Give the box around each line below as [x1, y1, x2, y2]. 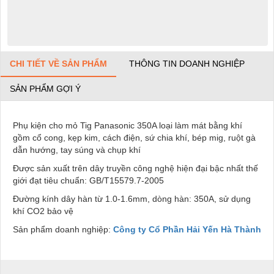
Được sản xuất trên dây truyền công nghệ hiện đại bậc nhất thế [13, 163, 258, 174]
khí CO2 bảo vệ [13, 206, 73, 217]
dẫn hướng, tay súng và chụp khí [13, 145, 141, 155]
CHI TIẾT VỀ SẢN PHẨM [10, 59, 107, 69]
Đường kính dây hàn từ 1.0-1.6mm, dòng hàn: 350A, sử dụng [13, 194, 251, 204]
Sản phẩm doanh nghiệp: [13, 224, 113, 235]
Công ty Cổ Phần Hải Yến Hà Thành [113, 224, 261, 235]
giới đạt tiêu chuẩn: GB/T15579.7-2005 [13, 176, 164, 186]
